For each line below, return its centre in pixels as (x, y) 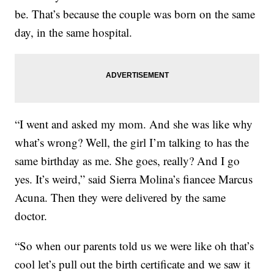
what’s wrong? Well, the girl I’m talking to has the (132, 143)
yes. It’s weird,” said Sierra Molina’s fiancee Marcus (134, 179)
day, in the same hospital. (74, 32)
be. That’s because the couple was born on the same (135, 14)
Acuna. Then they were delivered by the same (120, 198)
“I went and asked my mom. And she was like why (134, 124)
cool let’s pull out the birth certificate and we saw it (133, 264)
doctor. (31, 216)
